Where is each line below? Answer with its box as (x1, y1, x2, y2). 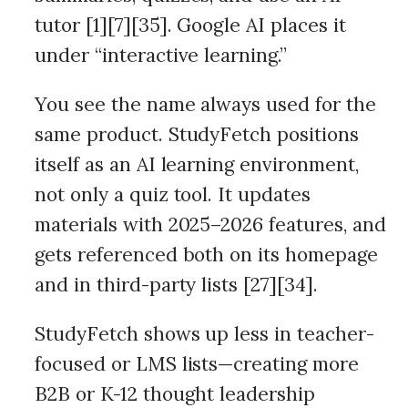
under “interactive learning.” (35, 43, 288, 67)
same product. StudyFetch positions (35, 122, 359, 147)
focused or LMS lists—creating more (35, 352, 359, 376)
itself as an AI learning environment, (35, 152, 359, 177)
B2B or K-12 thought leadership (35, 382, 316, 406)
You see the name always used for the (35, 92, 376, 117)
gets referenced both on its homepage (35, 242, 378, 267)
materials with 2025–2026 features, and (35, 212, 386, 237)
